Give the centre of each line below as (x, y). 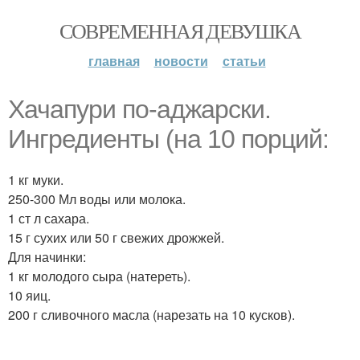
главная (114, 61)
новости (181, 61)
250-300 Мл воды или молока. (97, 199)
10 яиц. (29, 295)
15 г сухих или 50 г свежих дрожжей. (116, 237)
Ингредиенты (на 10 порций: (168, 139)
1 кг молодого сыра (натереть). (99, 276)
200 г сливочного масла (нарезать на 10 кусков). (151, 315)
